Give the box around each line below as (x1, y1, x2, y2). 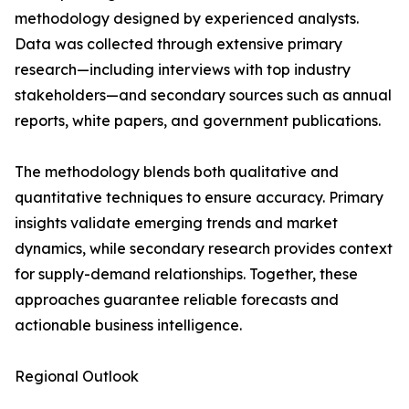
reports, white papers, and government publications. (15, 111, 381, 131)
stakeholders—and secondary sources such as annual (15, 86, 392, 105)
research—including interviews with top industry (15, 60, 351, 79)
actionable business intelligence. (15, 316, 242, 335)
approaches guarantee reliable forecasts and (15, 290, 339, 309)
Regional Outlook (15, 367, 139, 386)
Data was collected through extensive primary (15, 35, 342, 54)
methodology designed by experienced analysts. (15, 9, 359, 28)
